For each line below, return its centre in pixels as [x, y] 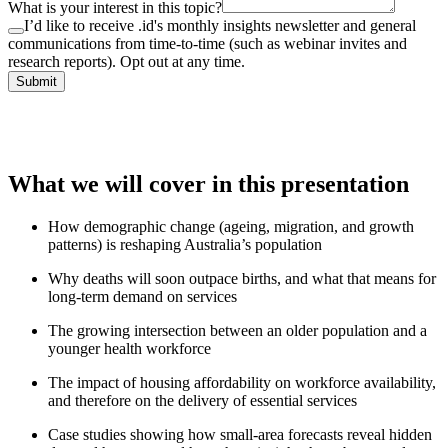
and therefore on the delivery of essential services [202, 401]
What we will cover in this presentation [208, 184]
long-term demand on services [142, 297]
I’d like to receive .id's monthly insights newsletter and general [220, 25]
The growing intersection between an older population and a [237, 331]
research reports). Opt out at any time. [126, 61]
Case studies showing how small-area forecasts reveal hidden [240, 435]
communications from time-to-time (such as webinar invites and [207, 43]
